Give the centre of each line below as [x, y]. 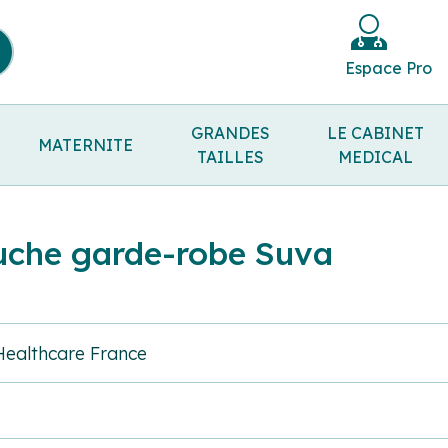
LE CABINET [376, 132]
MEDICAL [376, 156]
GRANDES [231, 132]
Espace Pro [388, 68]
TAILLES [231, 156]
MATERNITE [86, 144]
